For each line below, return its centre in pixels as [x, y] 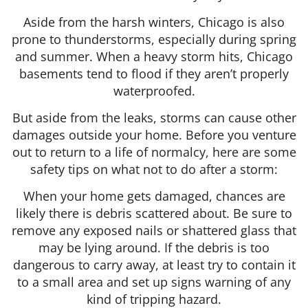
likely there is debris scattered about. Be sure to [154, 213]
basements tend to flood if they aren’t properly [154, 73]
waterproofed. [154, 90]
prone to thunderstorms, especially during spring [154, 39]
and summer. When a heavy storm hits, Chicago [154, 56]
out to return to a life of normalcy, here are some [154, 152]
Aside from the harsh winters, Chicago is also [154, 22]
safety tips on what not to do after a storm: [154, 169]
